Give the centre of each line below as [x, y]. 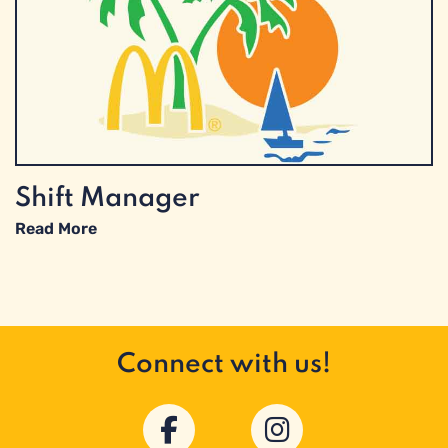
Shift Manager [107, 198]
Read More [56, 228]
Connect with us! [224, 364]
